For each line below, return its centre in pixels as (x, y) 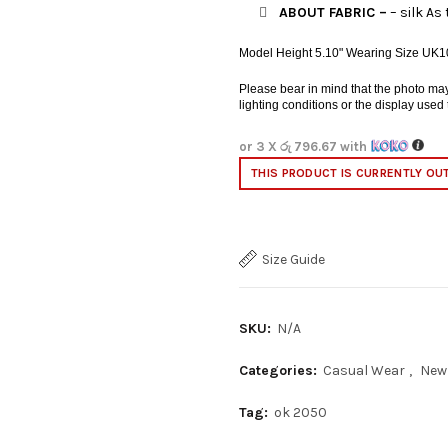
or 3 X (259, 146)
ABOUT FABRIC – (333, 12)
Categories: (280, 370)
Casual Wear (364, 370)
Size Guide (293, 260)
